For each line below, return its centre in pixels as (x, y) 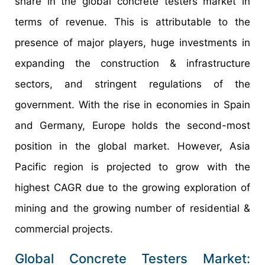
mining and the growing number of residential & (132, 208)
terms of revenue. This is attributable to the (132, 22)
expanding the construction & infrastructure (132, 63)
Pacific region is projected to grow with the (132, 167)
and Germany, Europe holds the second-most (132, 125)
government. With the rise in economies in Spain (132, 104)
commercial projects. (64, 229)
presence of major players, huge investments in (132, 42)
